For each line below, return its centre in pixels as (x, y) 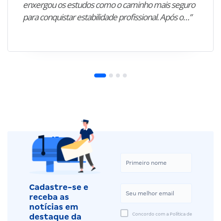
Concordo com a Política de (162, 214)
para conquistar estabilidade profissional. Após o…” (107, 17)
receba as (49, 197)
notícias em (54, 207)
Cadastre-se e (59, 187)
